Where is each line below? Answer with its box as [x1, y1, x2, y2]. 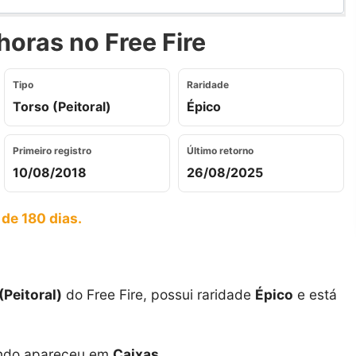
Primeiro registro [13, 144, 91, 157]
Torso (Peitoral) [13, 98, 111, 114]
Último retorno [187, 144, 253, 157]
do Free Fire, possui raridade [62, 285, 255, 303]
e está [293, 285, 337, 303]
